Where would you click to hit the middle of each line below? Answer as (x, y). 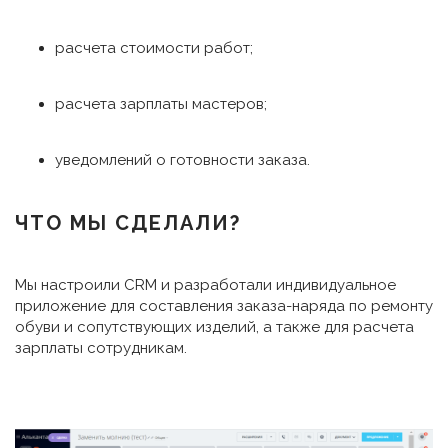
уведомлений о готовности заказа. (182, 160)
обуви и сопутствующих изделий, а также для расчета (214, 327)
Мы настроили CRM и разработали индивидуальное (205, 285)
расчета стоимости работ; (154, 48)
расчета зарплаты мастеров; (161, 104)
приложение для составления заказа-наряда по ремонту (224, 306)
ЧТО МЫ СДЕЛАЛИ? (128, 223)
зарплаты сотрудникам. (101, 348)
